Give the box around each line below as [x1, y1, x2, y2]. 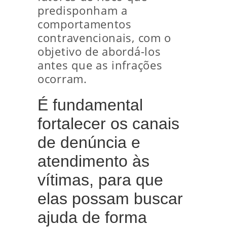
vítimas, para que [37, 171, 163, 189]
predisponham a [37, 3, 128, 18]
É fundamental [37, 96, 143, 114]
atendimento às [37, 152, 149, 170]
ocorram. [37, 71, 87, 86]
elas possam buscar [37, 190, 183, 208]
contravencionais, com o [37, 30, 172, 45]
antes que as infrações [37, 58, 163, 72]
